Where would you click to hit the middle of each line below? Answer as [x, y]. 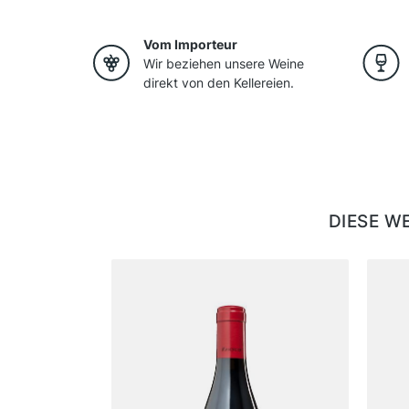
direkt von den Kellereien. [219, 83]
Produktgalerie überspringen [196, 268]
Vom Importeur [190, 45]
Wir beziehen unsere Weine [224, 64]
